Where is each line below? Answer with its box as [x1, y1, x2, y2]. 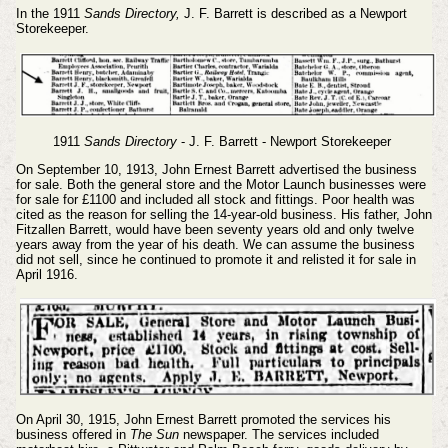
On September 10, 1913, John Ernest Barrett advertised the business [15, 161, 417, 177]
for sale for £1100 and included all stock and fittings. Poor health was [15, 191, 415, 207]
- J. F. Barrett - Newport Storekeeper [177, 133, 395, 149]
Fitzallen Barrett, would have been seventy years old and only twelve [15, 221, 414, 237]
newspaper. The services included [178, 427, 379, 443]
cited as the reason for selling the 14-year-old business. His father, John [15, 206, 432, 222]
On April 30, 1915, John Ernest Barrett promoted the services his [15, 412, 391, 428]
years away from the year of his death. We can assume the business [15, 236, 415, 252]
